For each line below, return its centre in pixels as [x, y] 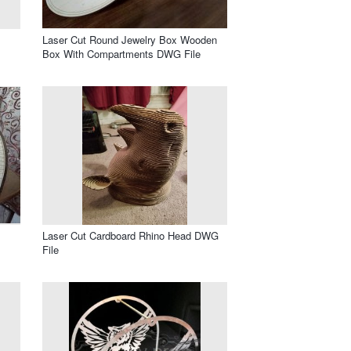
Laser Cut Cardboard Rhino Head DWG [130, 235]
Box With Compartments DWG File [121, 53]
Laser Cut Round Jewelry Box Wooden [130, 39]
